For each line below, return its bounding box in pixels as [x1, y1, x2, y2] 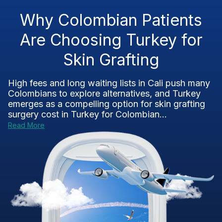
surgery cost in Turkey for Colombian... [8, 109, 167, 119]
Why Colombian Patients [20, 10, 202, 30]
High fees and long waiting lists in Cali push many [8, 78, 210, 88]
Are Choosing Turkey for [19, 30, 203, 50]
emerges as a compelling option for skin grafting [8, 99, 205, 109]
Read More [8, 121, 45, 129]
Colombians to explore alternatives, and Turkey [8, 88, 201, 99]
